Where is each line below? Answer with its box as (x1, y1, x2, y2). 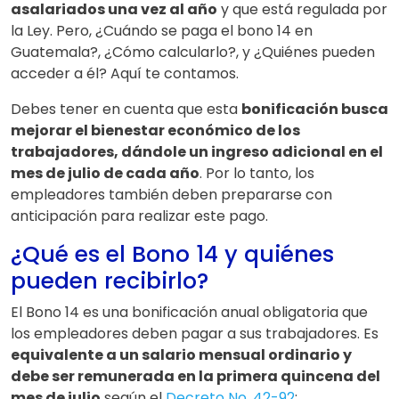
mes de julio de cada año (11, 162, 199, 183)
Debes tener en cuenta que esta (11, 98, 241, 119)
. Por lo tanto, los (199, 162, 314, 183)
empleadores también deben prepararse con (11, 183, 332, 205)
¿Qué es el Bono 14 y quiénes (11, 238, 334, 270)
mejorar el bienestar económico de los (11, 119, 300, 141)
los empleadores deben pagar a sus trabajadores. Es (11, 322, 379, 344)
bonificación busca (241, 98, 388, 119)
